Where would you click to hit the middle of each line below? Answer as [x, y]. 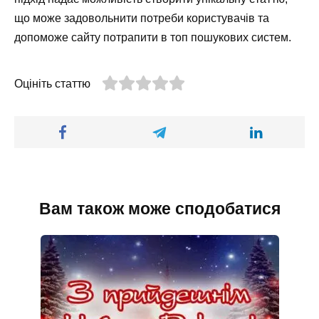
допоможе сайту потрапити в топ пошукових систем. [153, 37]
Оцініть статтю [52, 83]
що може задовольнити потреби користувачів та [142, 18]
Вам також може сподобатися [159, 209]
